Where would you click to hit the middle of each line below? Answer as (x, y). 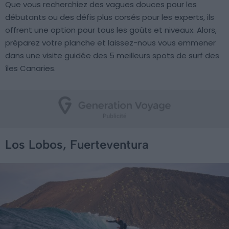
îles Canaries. (30, 68)
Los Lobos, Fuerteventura (77, 144)
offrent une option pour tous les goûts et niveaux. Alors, (111, 30)
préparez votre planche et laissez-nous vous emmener (110, 43)
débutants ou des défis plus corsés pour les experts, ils (110, 17)
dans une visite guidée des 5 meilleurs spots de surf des (112, 55)
